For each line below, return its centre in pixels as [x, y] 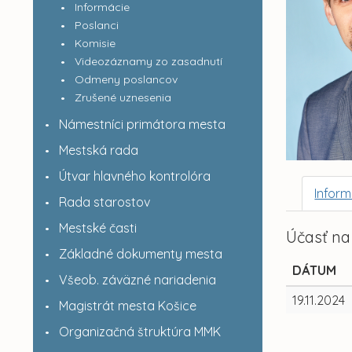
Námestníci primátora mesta [142, 124]
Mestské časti [97, 228]
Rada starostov [104, 202]
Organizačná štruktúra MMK [139, 332]
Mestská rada [98, 150]
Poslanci [96, 25]
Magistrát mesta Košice [127, 306]
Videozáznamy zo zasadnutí [148, 61]
